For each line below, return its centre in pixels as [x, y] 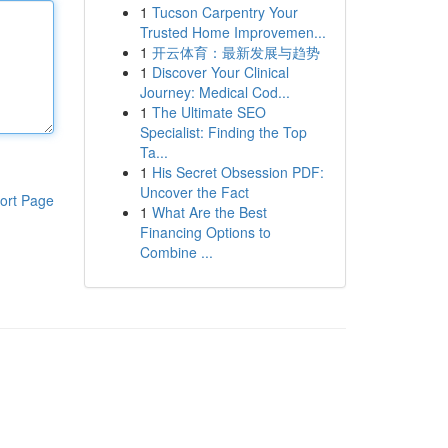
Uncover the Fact [194, 192]
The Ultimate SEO [208, 112]
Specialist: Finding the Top [223, 132]
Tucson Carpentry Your [224, 12]
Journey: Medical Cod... [214, 92]
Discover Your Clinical [220, 72]
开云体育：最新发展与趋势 [235, 52]
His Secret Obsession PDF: [237, 172]
